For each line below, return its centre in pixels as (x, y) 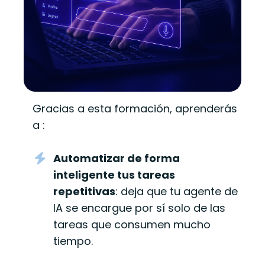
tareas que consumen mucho (132, 225)
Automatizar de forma (117, 159)
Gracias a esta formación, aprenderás (135, 109)
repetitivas (84, 192)
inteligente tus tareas (114, 175)
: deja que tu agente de (177, 192)
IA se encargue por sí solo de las (139, 208)
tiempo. (73, 241)
